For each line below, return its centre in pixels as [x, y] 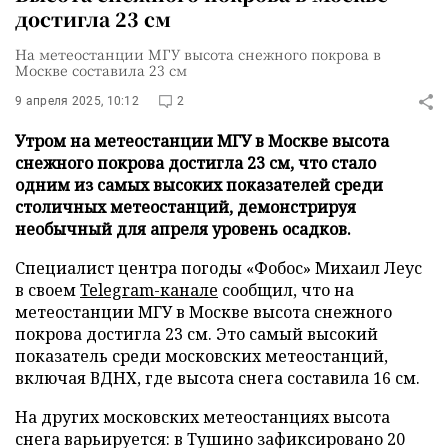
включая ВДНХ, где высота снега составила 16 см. [217, 378]
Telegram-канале [149, 290]
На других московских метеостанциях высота [202, 417]
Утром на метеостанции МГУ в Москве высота [202, 141]
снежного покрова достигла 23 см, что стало [195, 163]
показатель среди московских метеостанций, [201, 356]
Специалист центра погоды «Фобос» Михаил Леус [218, 268]
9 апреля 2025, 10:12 [77, 101]
